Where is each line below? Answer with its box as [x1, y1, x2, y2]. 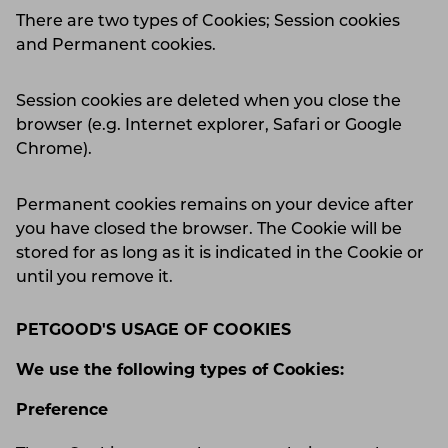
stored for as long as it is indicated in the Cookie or [16, 245, 424, 262]
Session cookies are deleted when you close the [16, 93, 401, 110]
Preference [16, 403, 108, 420]
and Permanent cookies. [16, 37, 216, 54]
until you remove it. [16, 269, 173, 286]
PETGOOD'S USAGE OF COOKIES [16, 322, 291, 339]
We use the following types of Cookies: [16, 363, 344, 380]
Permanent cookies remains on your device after [16, 197, 414, 214]
